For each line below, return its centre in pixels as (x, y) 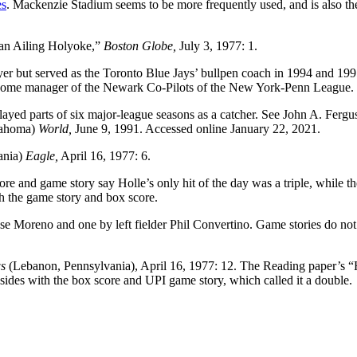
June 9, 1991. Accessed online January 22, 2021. (196, 128)
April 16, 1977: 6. (104, 155)
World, (55, 128)
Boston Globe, (140, 45)
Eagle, (42, 155)
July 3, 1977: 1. (217, 45)
